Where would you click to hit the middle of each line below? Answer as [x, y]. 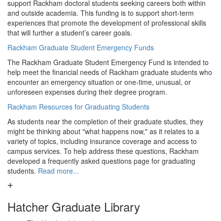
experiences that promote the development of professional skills [107, 23]
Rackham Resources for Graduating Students [78, 107]
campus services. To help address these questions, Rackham [103, 151]
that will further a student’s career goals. [70, 33]
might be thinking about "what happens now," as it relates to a [103, 131]
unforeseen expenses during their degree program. [87, 92]
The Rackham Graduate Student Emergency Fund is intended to [108, 62]
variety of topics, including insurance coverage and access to [102, 141]
